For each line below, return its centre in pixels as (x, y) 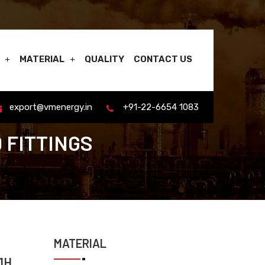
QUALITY (104, 59)
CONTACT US (163, 59)
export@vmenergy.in (51, 107)
